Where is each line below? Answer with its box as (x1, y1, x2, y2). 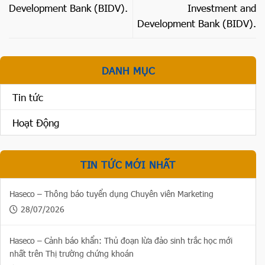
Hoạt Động (12, 116, 59, 130)
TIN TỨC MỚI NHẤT (80, 158, 176, 172)
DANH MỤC (101, 64, 155, 77)
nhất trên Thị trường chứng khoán (9, 248, 134, 260)
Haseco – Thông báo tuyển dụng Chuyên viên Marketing (9, 188, 214, 200)
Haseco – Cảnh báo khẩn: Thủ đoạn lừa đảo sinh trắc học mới (9, 235, 232, 247)
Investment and (188, 1, 256, 15)
